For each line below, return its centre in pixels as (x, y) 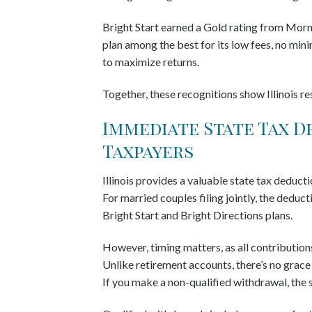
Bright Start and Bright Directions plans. (197, 215)
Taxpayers (148, 151)
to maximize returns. (152, 61)
